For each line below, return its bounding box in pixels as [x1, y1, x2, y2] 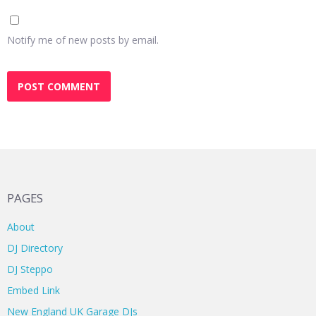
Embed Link [7, 284, 60, 298]
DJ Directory [7, 241, 63, 255]
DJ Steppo [7, 262, 53, 276]
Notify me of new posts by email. [7, 33, 159, 47]
